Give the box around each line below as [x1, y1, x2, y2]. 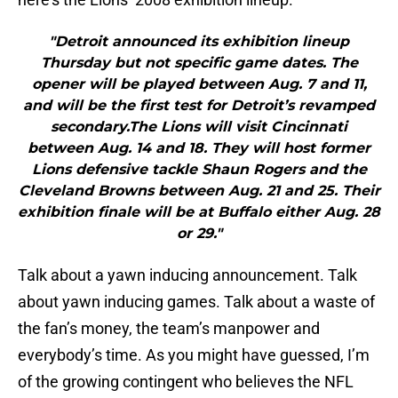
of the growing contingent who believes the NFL [18, 372, 354, 392]
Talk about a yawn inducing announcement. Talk [18, 266, 357, 285]
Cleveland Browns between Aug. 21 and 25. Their [18, 182, 380, 200]
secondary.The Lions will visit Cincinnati [51, 118, 347, 136]
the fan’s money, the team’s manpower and [18, 319, 320, 338]
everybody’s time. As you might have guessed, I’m [18, 346, 370, 365]
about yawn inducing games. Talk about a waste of [18, 292, 375, 312]
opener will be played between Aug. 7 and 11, [31, 76, 367, 93]
